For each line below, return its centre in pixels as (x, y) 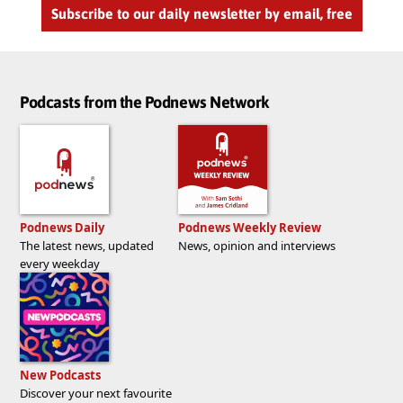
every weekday (60, 264)
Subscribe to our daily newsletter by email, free (201, 13)
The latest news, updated (87, 246)
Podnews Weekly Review (250, 228)
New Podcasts (60, 376)
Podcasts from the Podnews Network (144, 103)
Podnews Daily (62, 228)
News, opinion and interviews (257, 246)
